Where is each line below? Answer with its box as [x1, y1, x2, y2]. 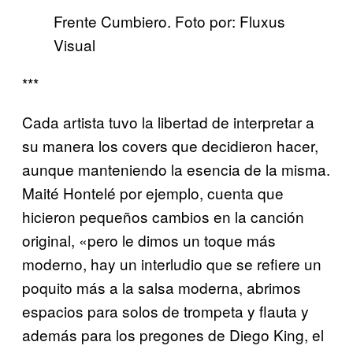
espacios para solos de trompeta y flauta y [22, 300, 309, 322]
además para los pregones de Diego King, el [22, 324, 324, 346]
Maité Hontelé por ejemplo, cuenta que [22, 182, 284, 204]
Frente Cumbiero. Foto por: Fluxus [54, 10, 285, 32]
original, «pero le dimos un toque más [22, 229, 276, 251]
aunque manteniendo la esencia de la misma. [22, 158, 330, 180]
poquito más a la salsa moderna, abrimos [22, 277, 301, 299]
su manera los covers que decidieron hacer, [22, 135, 318, 157]
